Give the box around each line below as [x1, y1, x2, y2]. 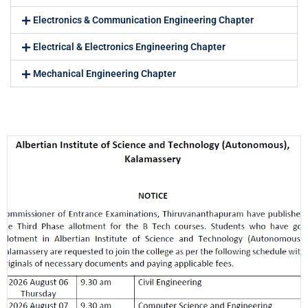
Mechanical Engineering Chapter [32, 67, 176, 79]
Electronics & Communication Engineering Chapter [32, 14, 254, 25]
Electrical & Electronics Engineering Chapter [32, 41, 225, 52]
